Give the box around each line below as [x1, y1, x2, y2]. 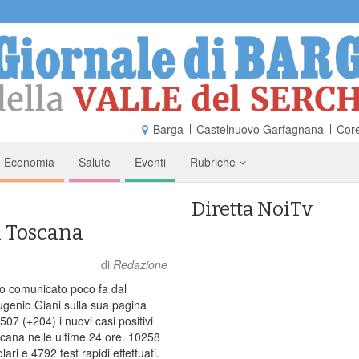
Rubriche [190, 153, 239, 170]
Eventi [135, 153, 166, 170]
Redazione [113, 256, 167, 272]
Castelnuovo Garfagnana [196, 120, 324, 137]
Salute [79, 153, 111, 170]
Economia [4, 153, 54, 170]
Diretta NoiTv [192, 197, 313, 220]
